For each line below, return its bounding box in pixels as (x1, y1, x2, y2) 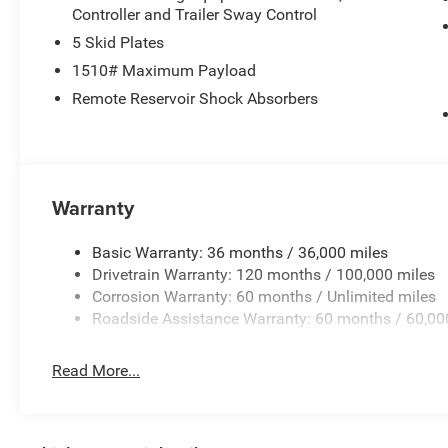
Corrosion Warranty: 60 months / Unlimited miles (92, 287, 437, 307)
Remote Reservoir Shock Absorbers (72, 89, 319, 109)
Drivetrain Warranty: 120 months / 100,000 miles (92, 265, 436, 285)
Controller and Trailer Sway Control (72, 5, 318, 25)
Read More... (52, 361, 141, 381)
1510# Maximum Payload (72, 61, 257, 81)
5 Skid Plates (72, 33, 165, 53)
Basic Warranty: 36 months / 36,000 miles (92, 243, 389, 263)
